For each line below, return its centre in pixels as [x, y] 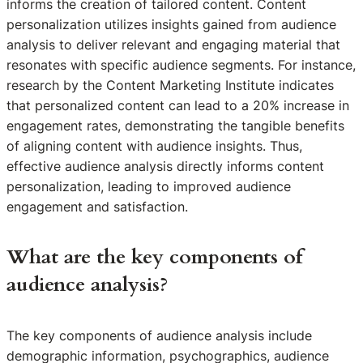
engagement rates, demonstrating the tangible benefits [175, 126]
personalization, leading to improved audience [149, 187]
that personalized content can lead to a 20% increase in [178, 106]
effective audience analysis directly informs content [165, 167]
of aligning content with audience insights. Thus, [154, 146]
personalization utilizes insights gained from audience [171, 25]
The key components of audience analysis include [159, 335]
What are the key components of [154, 258]
